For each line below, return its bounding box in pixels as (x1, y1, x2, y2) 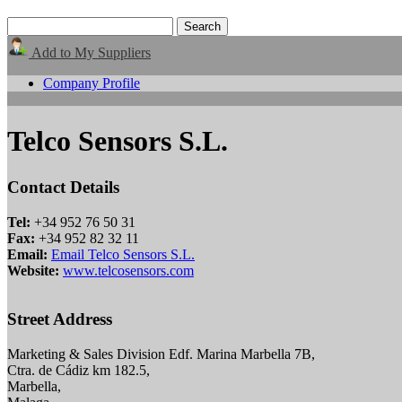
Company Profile (43, 75, 140, 91)
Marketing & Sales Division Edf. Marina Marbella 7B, (7, 346, 315, 363)
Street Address (7, 310, 112, 329)
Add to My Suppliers (29, 45, 151, 60)
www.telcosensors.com (63, 262, 194, 278)
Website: (7, 262, 59, 278)
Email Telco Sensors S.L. (51, 246, 195, 262)
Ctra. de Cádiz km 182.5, (7, 363, 150, 379)
